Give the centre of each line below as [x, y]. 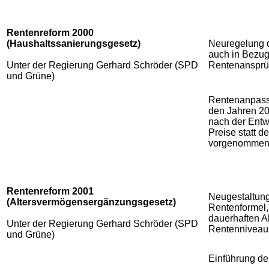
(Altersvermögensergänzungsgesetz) [91, 202]
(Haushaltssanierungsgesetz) [74, 43]
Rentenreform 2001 [50, 191]
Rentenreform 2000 [50, 32]
